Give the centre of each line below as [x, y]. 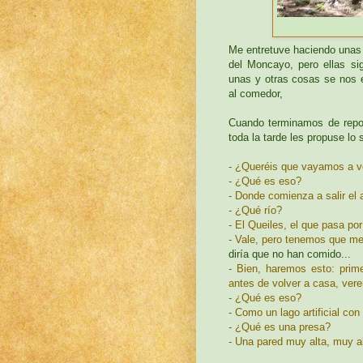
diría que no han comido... [290, 254]
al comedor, [256, 93]
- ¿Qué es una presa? [280, 327]
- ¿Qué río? [255, 210]
